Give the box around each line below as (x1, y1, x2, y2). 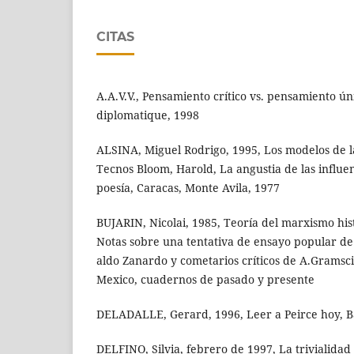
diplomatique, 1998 (96, 107, 199, 123)
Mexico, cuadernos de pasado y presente (96, 272, 314, 288)
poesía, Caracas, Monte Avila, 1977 (96, 180, 280, 196)
